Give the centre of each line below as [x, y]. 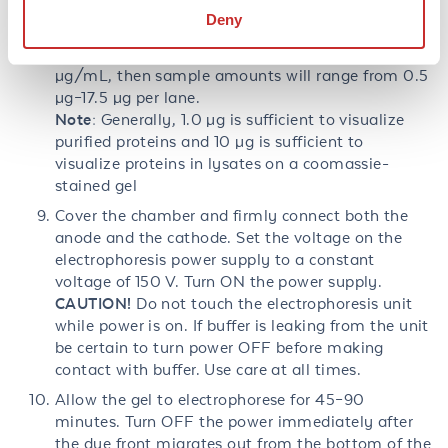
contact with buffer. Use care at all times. [208, 369]
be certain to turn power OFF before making [219, 347]
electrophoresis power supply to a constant [215, 259]
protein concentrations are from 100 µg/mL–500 [238, 53]
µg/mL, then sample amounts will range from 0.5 [242, 75]
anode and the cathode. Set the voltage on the [229, 237]
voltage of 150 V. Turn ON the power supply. [219, 281]
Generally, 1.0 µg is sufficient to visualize [250, 119]
